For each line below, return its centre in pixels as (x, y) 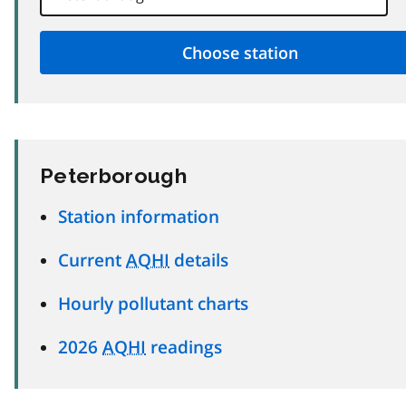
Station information (139, 216)
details (199, 259)
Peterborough (113, 175)
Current (92, 259)
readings (184, 346)
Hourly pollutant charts (153, 303)
